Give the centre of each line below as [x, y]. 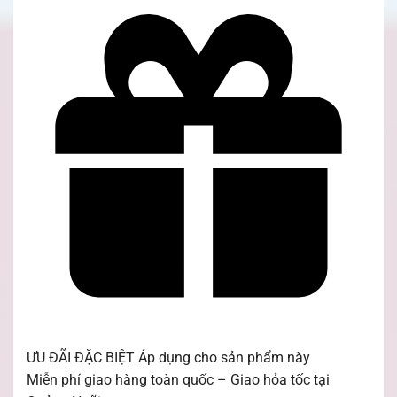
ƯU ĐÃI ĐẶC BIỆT [81, 358]
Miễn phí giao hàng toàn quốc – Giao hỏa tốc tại [178, 380]
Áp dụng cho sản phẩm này [224, 358]
